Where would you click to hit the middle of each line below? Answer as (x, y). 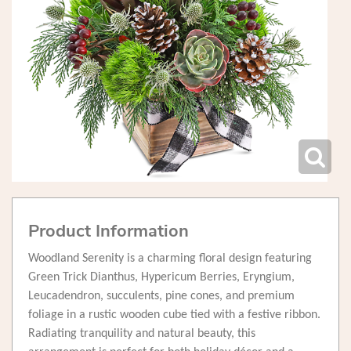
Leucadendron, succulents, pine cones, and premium (161, 297)
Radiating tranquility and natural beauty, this (142, 334)
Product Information (109, 232)
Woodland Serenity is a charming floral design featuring (170, 259)
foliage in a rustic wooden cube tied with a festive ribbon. (174, 315)
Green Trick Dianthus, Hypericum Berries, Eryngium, (161, 278)
